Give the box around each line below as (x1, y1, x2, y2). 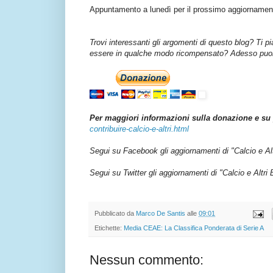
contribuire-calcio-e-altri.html (90, 124, 189, 134)
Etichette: (94, 224, 124, 232)
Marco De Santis (136, 210, 185, 218)
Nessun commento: (90, 252, 204, 268)
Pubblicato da (94, 210, 136, 218)
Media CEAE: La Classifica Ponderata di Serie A (124, 224, 264, 232)
